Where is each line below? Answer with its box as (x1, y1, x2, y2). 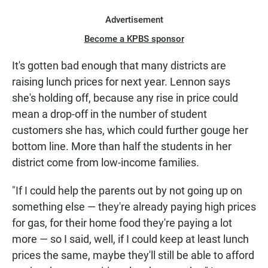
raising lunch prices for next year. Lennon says (12, 75, 230, 88)
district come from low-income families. (12, 156, 199, 169)
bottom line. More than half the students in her (12, 140, 232, 153)
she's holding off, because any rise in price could (12, 92, 238, 104)
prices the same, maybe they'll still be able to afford (12, 249, 254, 261)
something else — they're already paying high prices (12, 200, 256, 213)
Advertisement (105, 14, 163, 25)
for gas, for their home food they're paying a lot (12, 217, 232, 229)
